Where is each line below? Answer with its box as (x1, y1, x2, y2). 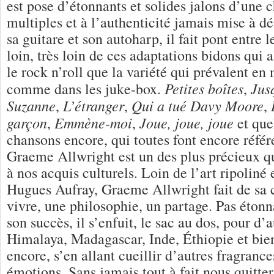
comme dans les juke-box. (7, 78, 165, 98)
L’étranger (63, 95, 124, 115)
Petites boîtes (165, 78, 243, 98)
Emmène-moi (54, 112, 132, 132)
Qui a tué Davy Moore (131, 95, 264, 115)
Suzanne (7, 95, 56, 115)
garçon (7, 112, 47, 132)
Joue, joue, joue (139, 112, 234, 132)
